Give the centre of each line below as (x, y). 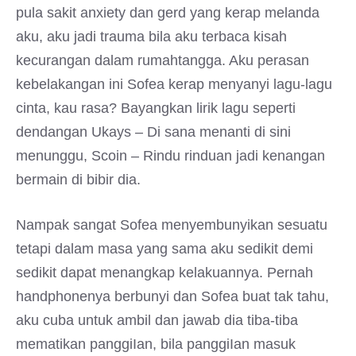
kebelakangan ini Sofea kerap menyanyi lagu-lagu (174, 84)
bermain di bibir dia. (78, 180)
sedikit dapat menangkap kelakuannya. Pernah (164, 273)
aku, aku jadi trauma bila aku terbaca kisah (151, 37)
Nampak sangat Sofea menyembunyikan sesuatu (172, 225)
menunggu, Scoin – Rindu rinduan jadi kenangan (170, 156)
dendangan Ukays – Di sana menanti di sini (153, 132)
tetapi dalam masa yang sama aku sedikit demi (164, 249)
